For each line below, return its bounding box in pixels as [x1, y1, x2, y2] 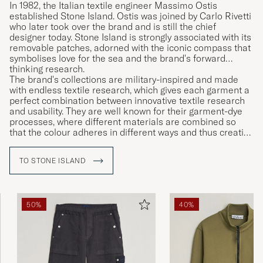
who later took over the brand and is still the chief [9, 21, 216, 33]
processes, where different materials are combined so [9, 116, 236, 128]
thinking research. [9, 63, 85, 75]
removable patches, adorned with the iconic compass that [9, 42, 251, 54]
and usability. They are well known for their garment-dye [9, 105, 242, 117]
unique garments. [9, 137, 82, 149]
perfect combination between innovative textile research [9, 95, 245, 107]
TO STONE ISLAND [19, 156, 89, 166]
